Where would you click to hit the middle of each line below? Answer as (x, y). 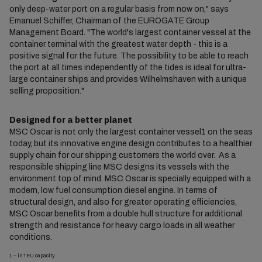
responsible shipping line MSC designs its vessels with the (119, 167)
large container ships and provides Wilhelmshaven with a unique (128, 79)
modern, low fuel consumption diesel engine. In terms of (113, 190)
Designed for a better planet (70, 120)
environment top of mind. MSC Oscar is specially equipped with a (130, 179)
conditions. (30, 237)
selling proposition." (46, 91)
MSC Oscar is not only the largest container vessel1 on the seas (131, 132)
